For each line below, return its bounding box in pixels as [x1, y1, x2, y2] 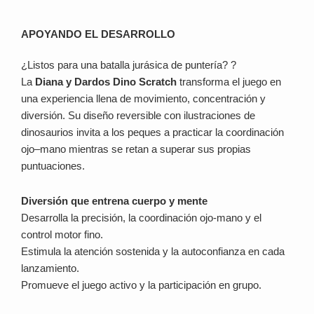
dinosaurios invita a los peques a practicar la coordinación [21, 125, 284, 138]
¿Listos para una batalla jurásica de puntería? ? [21, 58, 236, 71]
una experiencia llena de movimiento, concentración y [21, 92, 266, 104]
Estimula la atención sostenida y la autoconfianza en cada [21, 245, 285, 258]
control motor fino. [21, 228, 103, 241]
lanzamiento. [21, 262, 79, 275]
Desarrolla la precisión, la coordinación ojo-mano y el [21, 212, 261, 224]
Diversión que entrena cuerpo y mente [21, 195, 207, 207]
